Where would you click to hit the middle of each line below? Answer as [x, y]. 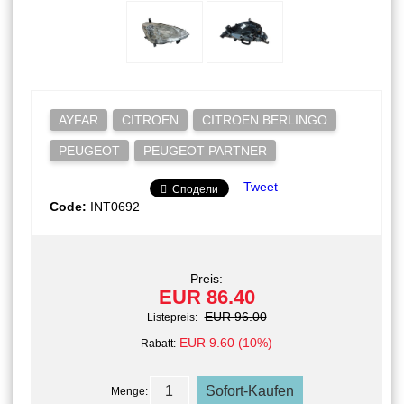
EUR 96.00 [235, 316]
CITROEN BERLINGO [265, 119]
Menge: [129, 391]
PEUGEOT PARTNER [205, 150]
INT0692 [115, 206]
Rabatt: [158, 343]
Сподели [195, 189]
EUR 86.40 [207, 297]
